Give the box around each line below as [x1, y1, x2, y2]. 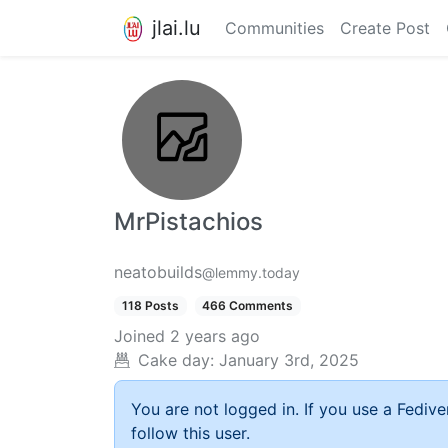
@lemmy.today [202, 264, 300, 281]
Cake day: [138, 350, 214, 371]
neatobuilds [114, 262, 202, 282]
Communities [225, 18, 324, 38]
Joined [114, 326, 165, 347]
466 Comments [202, 298, 294, 313]
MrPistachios [114, 207, 263, 236]
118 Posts [121, 298, 179, 313]
